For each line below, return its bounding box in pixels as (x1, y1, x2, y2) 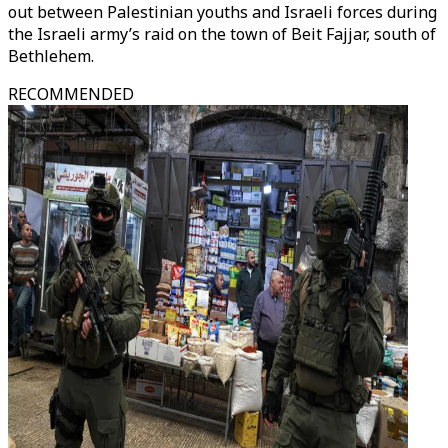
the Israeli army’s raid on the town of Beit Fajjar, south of (8, 23, 436, 45)
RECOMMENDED (8, 83, 134, 105)
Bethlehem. (8, 45, 94, 67)
